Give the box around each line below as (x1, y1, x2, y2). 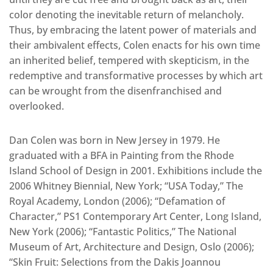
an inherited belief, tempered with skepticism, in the (9, 53, 249, 67)
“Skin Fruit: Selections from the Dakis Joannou (9, 255, 221, 269)
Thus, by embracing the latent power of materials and (9, 23, 257, 37)
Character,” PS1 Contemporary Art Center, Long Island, (9, 209, 261, 223)
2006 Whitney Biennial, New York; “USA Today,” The (9, 179, 243, 193)
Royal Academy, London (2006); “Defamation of (9, 194, 225, 208)
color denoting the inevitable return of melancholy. (9, 7, 244, 21)
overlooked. (9, 99, 64, 113)
